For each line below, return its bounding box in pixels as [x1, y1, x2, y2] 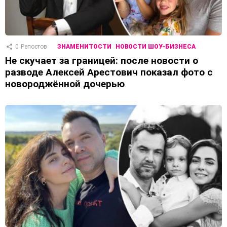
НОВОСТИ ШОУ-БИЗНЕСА [116, 43, 196, 51]
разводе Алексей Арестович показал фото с [5, 66, 213, 79]
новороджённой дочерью [5, 78, 125, 90]
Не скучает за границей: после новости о [5, 55, 198, 67]
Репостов [21, 43, 47, 51]
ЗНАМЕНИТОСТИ [57, 43, 111, 51]
